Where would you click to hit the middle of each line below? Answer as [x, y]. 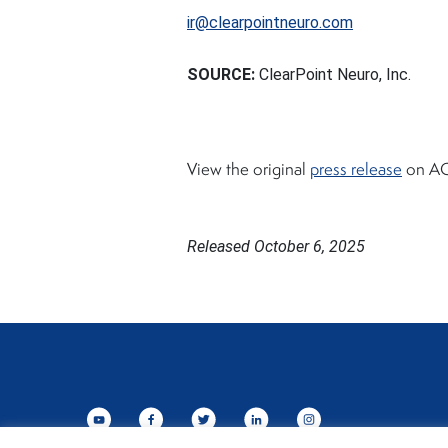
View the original [248, 170]
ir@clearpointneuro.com [270, 22]
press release [356, 170]
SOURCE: [223, 74]
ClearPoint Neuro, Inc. [335, 74]
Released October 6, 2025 [276, 246]
